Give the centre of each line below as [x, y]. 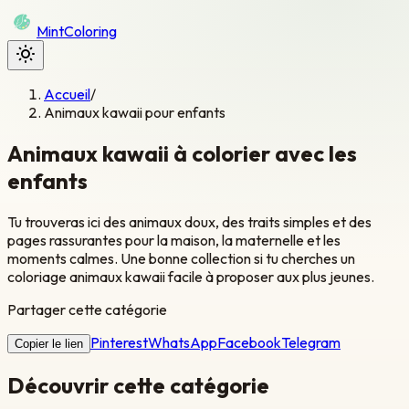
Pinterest [119, 342]
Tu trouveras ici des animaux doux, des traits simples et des [189, 221]
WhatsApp [183, 342]
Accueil [67, 94]
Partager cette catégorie [87, 309]
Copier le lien [49, 343]
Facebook [249, 342]
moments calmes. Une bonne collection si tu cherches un [181, 258]
